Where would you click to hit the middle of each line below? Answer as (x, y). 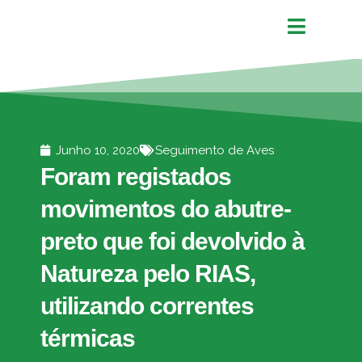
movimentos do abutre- (166, 209)
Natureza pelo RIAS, (148, 274)
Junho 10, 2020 (98, 150)
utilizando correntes (147, 306)
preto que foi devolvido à (173, 241)
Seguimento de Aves (215, 150)
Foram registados (136, 177)
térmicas (88, 338)
